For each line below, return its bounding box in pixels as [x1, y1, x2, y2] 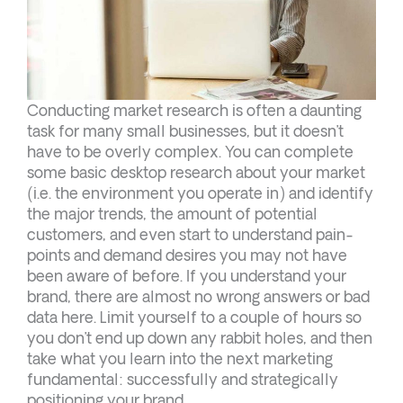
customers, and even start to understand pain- [27, 225, 354, 243]
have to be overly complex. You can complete [27, 142, 354, 160]
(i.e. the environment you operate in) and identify [27, 184, 373, 201]
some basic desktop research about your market [27, 163, 365, 181]
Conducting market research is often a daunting [27, 101, 362, 119]
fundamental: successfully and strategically [27, 370, 338, 388]
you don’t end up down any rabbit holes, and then [27, 328, 372, 346]
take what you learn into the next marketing [27, 349, 333, 367]
